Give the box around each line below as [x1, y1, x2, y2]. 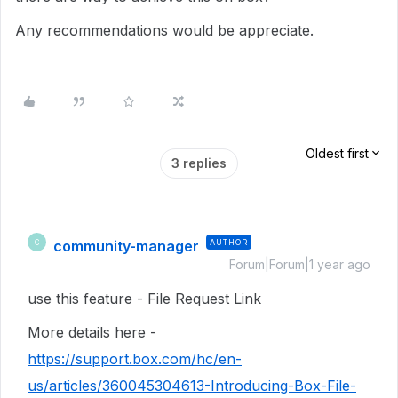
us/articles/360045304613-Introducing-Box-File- [28, 377, 356, 394]
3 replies [171, 155, 227, 171]
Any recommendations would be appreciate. [15, 21, 314, 39]
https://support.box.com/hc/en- [28, 350, 242, 368]
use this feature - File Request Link [28, 290, 261, 307]
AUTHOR [210, 237, 248, 247]
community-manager [53, 237, 199, 255]
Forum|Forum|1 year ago [229, 257, 370, 272]
